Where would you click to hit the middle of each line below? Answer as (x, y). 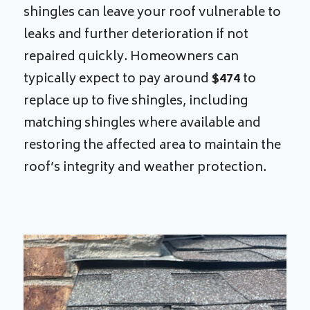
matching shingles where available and (143, 124)
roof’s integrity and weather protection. (145, 168)
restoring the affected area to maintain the (153, 146)
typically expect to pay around (118, 79)
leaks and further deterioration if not (136, 35)
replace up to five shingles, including (136, 101)
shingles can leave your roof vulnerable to (153, 13)
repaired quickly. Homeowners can (131, 57)
